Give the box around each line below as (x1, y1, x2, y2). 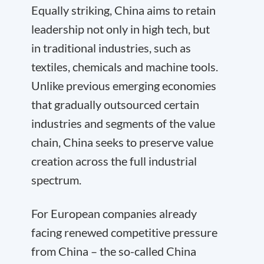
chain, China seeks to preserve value (31, 135, 213, 149)
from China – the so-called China (31, 244, 196, 258)
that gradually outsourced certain (31, 97, 199, 111)
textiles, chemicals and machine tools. (31, 60, 218, 74)
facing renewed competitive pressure (31, 225, 217, 239)
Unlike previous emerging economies (31, 78, 216, 93)
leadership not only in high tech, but (31, 22, 210, 36)
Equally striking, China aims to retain (31, 3, 216, 17)
